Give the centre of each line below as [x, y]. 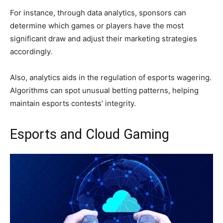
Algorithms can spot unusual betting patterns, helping [104, 91]
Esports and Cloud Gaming [90, 135]
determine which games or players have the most [97, 26]
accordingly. [31, 52]
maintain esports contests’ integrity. [73, 104]
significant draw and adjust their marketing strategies [104, 39]
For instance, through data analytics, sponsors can [98, 13]
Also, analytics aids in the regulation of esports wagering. [111, 78]
